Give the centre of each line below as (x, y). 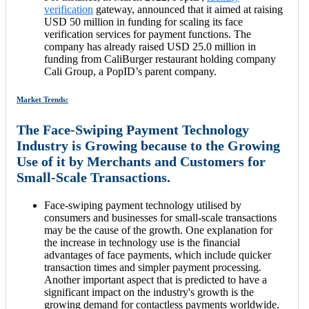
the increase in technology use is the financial (142, 242)
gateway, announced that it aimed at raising (188, 9)
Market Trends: (42, 99)
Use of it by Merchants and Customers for (141, 161)
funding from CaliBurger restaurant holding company (160, 59)
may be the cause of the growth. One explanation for (158, 230)
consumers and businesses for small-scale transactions (160, 217)
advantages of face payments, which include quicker (158, 255)
